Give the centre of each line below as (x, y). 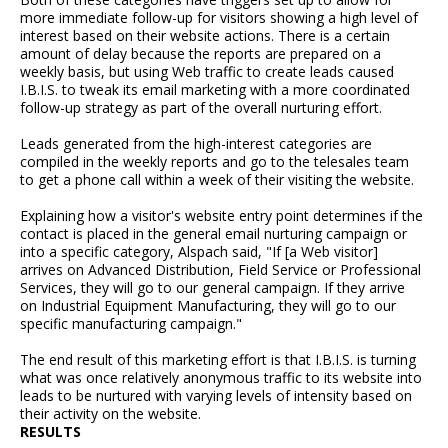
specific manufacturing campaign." (131, 324)
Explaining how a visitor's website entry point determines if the (221, 216)
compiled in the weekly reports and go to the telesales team (214, 162)
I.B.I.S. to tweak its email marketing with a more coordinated (215, 90)
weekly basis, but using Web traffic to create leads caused (207, 72)
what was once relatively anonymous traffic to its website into (221, 378)
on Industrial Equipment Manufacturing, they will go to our (208, 306)
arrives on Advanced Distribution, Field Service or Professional (220, 270)
